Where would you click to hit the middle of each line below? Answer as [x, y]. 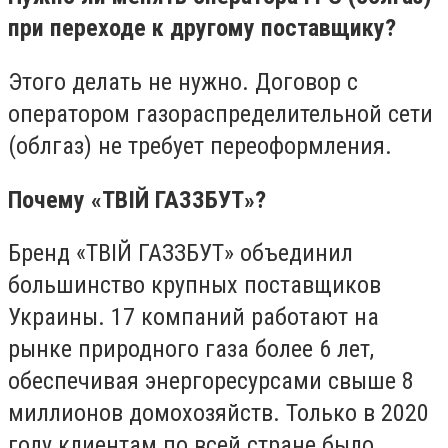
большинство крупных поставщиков [194, 285]
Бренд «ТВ [59, 253]
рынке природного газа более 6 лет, [191, 349]
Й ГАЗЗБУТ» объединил [235, 253]
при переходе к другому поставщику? [202, 28]
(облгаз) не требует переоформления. [200, 145]
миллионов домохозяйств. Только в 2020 [218, 413]
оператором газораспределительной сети [220, 113]
